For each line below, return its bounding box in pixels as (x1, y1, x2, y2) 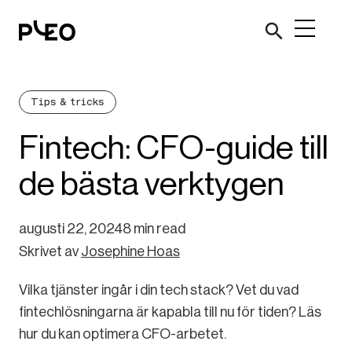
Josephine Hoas (81, 244, 180, 259)
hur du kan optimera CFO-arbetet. (19, 326, 226, 342)
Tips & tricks (31, 96, 104, 108)
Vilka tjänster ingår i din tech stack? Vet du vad (19, 282, 299, 298)
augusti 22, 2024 (19, 221, 123, 236)
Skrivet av (19, 244, 81, 259)
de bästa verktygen (19, 165, 284, 203)
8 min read (123, 221, 185, 236)
